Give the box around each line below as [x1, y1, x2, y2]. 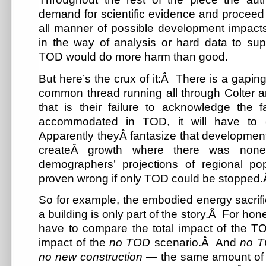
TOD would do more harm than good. [39, 50, 228, 63]
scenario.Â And [150, 236, 240, 249]
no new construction [39, 251, 142, 264]
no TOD [109, 236, 151, 249]
